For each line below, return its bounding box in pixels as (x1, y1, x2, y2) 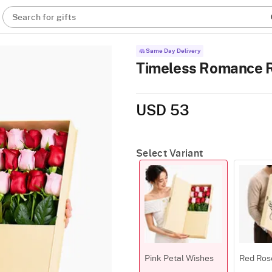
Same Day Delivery (146, 48, 201, 54)
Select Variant (136, 149, 203, 158)
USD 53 (136, 104, 189, 118)
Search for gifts (12, 13, 76, 22)
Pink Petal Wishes (144, 254, 214, 263)
